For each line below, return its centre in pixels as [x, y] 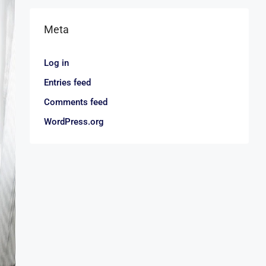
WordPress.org [74, 122]
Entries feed [67, 83]
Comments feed [76, 102]
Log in [56, 63]
